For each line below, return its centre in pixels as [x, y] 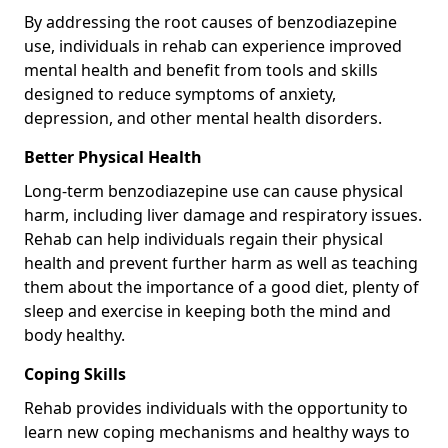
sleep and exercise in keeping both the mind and [207, 310]
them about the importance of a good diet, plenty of [221, 286]
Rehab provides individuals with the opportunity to [216, 407]
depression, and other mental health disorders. [203, 117]
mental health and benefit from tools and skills [201, 69]
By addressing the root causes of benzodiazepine [210, 21]
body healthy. [74, 334]
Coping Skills [75, 373]
